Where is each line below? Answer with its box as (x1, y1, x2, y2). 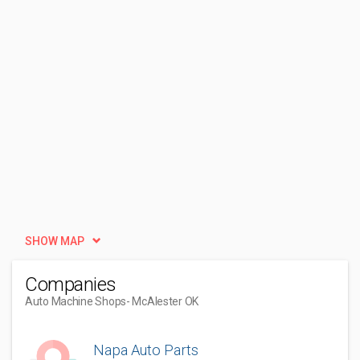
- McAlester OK (125, 295, 199, 308)
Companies (25, 273, 117, 296)
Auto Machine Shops (25, 295, 126, 308)
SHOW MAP (25, 235, 84, 247)
